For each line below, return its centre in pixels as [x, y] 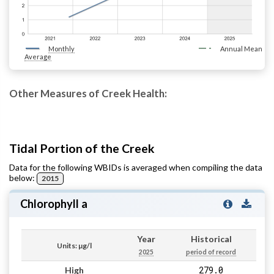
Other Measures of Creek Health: [88, 93]
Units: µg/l [74, 246]
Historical [211, 239]
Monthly [61, 48]
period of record [211, 252]
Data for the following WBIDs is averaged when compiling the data [136, 167]
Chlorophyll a [54, 204]
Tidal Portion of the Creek [82, 148]
